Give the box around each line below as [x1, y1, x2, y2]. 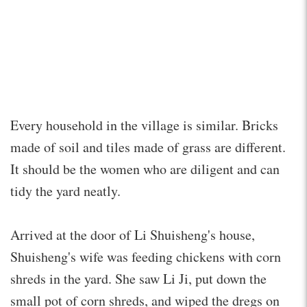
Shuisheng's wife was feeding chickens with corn [10, 247, 281, 266]
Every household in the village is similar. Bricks [10, 115, 278, 134]
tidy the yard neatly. [10, 181, 121, 200]
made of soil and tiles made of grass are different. [10, 137, 286, 156]
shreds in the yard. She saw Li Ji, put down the [10, 269, 267, 288]
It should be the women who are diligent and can [10, 159, 280, 178]
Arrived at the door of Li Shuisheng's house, [10, 225, 255, 244]
